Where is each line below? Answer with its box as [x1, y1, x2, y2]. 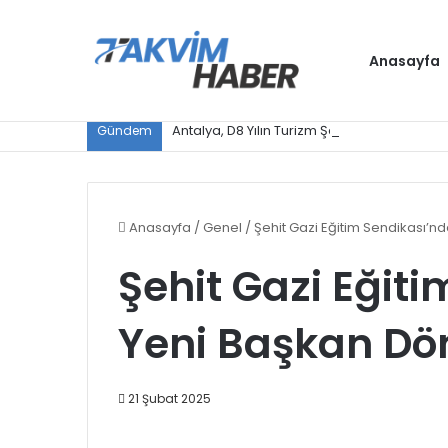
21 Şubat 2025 [128, 390, 211, 407]
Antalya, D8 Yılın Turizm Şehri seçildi [172, 121, 398, 140]
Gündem [97, 122, 152, 139]
